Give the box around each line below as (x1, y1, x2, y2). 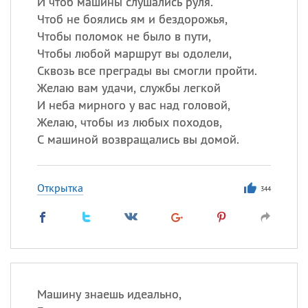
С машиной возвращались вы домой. (36, 131, 239, 147)
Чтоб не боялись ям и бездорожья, (36, 11, 228, 27)
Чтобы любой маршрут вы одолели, (36, 45, 232, 61)
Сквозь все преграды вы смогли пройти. (36, 63, 257, 78)
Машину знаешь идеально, (36, 286, 181, 302)
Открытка (36, 181, 83, 195)
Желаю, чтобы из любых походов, (36, 114, 222, 130)
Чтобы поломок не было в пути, (36, 28, 211, 44)
